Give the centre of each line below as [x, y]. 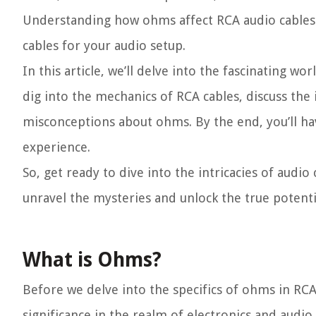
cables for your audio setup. [104, 45]
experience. [56, 147]
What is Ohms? [92, 260]
